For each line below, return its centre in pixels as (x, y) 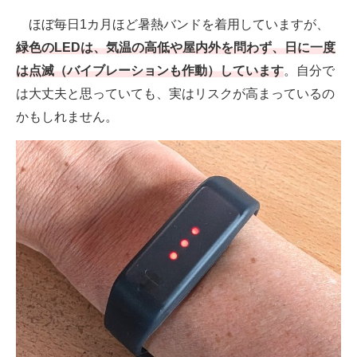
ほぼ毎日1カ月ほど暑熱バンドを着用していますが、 (173, 25)
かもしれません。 (67, 117)
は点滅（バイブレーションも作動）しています (150, 71)
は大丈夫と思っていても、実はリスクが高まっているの (175, 94)
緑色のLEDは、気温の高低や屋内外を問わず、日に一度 (176, 48)
